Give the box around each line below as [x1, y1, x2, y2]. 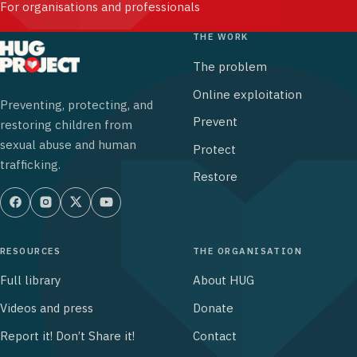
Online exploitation [193, 86, 302, 102]
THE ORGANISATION [193, 245, 303, 257]
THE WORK [193, 31, 249, 43]
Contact [193, 328, 237, 343]
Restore [193, 169, 237, 185]
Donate [193, 300, 233, 316]
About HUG [193, 273, 254, 288]
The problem [193, 59, 267, 75]
